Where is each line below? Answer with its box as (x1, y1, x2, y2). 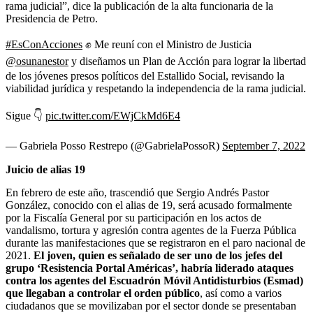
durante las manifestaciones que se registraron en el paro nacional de (6, 236, 305, 249)
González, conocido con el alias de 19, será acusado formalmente (6, 198, 292, 211)
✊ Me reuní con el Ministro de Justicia (82, 38, 252, 50)
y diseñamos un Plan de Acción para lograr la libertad (68, 54, 306, 67)
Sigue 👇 (6, 109, 45, 122)
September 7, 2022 (222, 139, 305, 152)
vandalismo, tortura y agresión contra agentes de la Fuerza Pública (6, 224, 296, 236)
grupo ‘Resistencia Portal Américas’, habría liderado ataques (6, 261, 293, 274)
